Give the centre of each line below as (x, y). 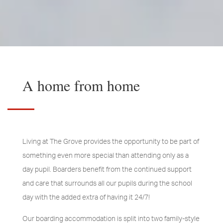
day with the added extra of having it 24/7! (86, 198)
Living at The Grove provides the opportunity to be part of (111, 142)
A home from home (81, 85)
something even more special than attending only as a (105, 156)
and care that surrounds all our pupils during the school (107, 184)
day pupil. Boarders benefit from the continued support (107, 170)
